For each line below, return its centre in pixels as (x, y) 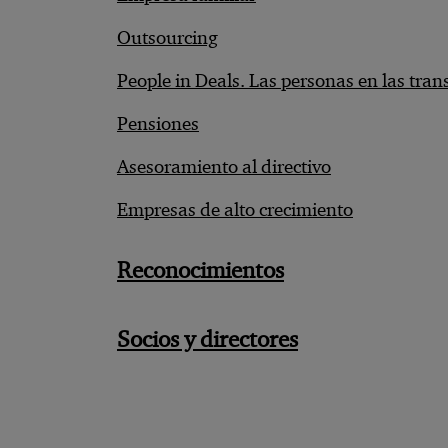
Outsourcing (167, 37)
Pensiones (158, 123)
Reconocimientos (200, 270)
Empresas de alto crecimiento (235, 209)
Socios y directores (207, 339)
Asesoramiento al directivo (224, 166)
